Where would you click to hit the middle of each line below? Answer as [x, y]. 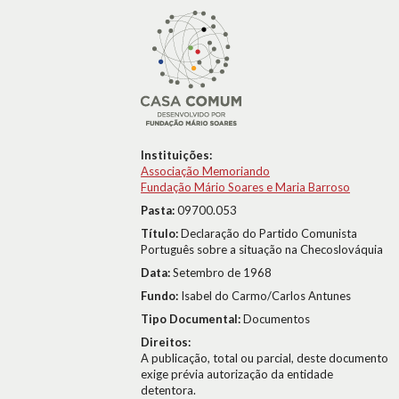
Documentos [277, 319]
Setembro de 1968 [222, 273]
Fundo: [161, 296]
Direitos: [166, 342]
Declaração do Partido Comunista [269, 233]
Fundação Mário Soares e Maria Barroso [245, 187]
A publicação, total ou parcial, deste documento [265, 358]
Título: [161, 233]
